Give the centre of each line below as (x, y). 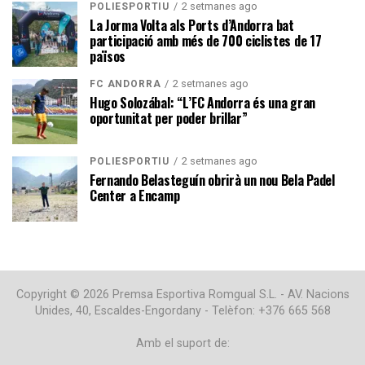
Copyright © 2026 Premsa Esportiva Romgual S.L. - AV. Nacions (182, 294)
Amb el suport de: (182, 343)
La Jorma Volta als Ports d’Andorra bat (192, 25)
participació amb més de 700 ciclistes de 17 (206, 40)
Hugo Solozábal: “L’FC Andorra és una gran (202, 102)
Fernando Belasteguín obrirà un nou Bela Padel (212, 180)
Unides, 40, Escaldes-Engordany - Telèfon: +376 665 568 (182, 310)
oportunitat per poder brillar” (169, 118)
